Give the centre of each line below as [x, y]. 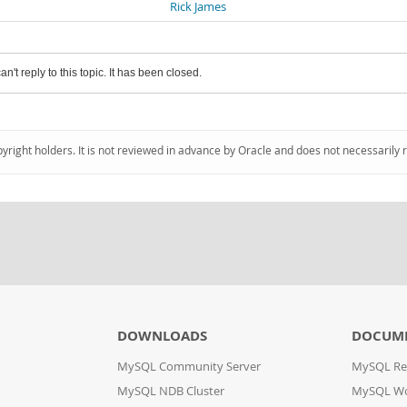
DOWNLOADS [162, 336]
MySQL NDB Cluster [170, 391]
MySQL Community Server [189, 367]
